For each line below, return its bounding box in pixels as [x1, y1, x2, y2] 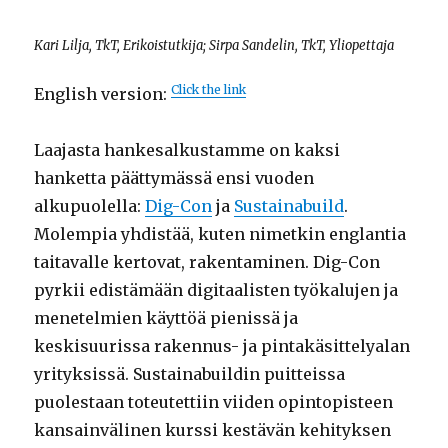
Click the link [171, 82, 247, 97]
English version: [34, 84, 172, 104]
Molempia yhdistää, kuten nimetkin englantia [34, 224, 407, 244]
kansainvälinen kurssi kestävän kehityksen [34, 420, 392, 440]
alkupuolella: [34, 196, 146, 216]
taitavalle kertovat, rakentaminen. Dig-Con [34, 252, 381, 272]
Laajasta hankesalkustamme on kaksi [34, 140, 341, 160]
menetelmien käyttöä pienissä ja [34, 308, 299, 328]
